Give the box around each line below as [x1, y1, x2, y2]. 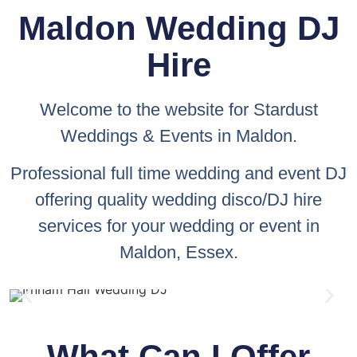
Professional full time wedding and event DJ [10, 163, 347, 183]
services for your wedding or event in [37, 215, 320, 236]
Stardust [253, 99, 318, 120]
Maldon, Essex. [119, 241, 238, 262]
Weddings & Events [60, 125, 213, 146]
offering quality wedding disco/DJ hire [35, 189, 322, 210]
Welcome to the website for [39, 99, 253, 120]
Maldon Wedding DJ [18, 9, 339, 47]
